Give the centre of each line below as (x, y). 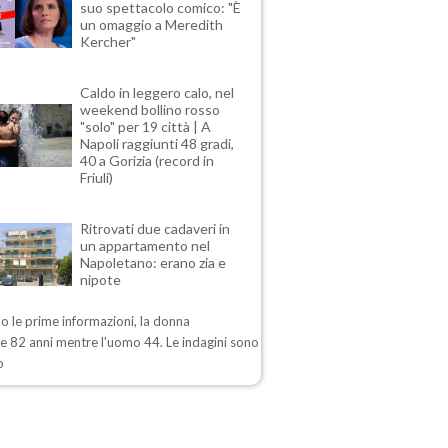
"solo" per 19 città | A (146, 127)
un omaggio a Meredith (152, 25)
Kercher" (108, 42)
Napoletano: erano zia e (153, 263)
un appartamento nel (145, 246)
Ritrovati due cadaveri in (155, 229)
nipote (101, 280)
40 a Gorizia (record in (147, 161)
